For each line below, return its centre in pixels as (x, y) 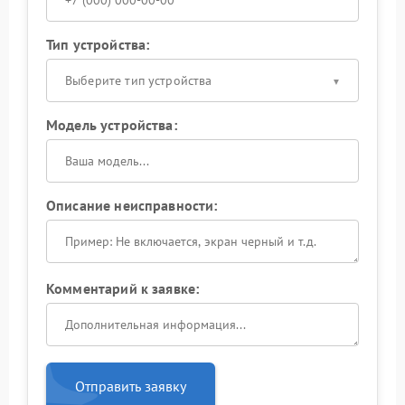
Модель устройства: (112, 125)
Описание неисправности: (132, 205)
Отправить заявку (131, 386)
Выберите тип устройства (139, 80)
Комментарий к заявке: (123, 288)
